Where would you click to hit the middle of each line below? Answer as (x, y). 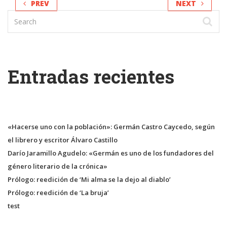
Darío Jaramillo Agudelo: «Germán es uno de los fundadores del (111, 153)
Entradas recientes (91, 76)
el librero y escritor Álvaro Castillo (63, 140)
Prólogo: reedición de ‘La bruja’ (58, 192)
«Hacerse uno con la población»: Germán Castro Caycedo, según (111, 126)
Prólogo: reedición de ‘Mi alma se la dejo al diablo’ (89, 179)
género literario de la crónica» (58, 166)
